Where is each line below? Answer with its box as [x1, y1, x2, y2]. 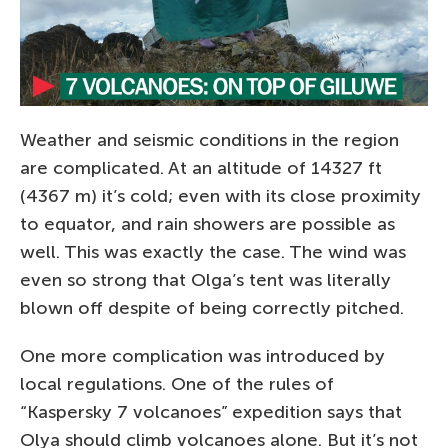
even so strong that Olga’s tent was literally [20, 268, 391, 291]
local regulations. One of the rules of [20, 372, 334, 395]
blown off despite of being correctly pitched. [20, 296, 404, 319]
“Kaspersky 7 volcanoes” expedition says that [20, 400, 402, 423]
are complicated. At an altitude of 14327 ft [20, 156, 382, 179]
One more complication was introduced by [20, 344, 385, 367]
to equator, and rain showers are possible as [20, 212, 395, 235]
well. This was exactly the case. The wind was [20, 240, 406, 263]
